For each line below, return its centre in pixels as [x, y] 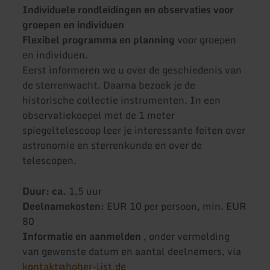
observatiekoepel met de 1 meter [99, 115]
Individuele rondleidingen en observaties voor [128, 9]
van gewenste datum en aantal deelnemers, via [132, 252]
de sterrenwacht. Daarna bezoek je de [109, 85]
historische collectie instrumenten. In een [122, 100]
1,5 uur [86, 191]
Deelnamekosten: [65, 206]
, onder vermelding [187, 237]
